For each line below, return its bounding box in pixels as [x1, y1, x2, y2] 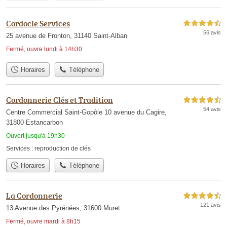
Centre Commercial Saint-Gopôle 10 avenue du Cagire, [6, 108, 167, 116]
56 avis [203, 29, 221, 35]
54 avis [203, 106, 221, 112]
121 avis [200, 202, 221, 208]
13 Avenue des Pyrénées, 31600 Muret [6, 204, 120, 212]
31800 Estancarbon [6, 119, 63, 126]
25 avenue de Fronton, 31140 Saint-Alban [6, 31, 127, 40]
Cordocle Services [6, 17, 70, 29]
